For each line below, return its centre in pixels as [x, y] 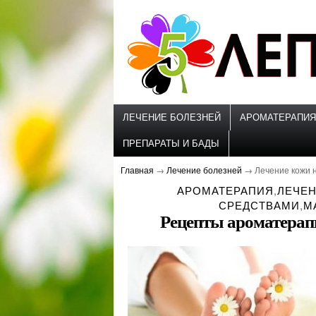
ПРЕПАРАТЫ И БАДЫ [171, 144]
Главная [137, 170]
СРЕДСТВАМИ [259, 205]
